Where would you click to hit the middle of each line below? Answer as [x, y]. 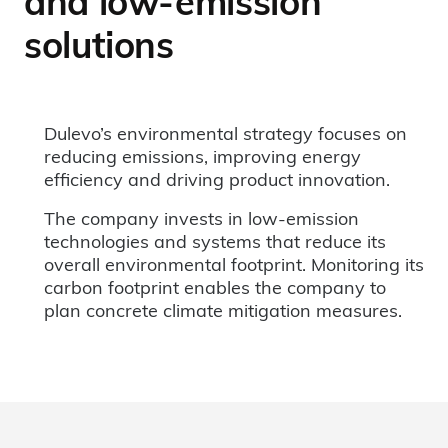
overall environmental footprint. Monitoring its [234, 264]
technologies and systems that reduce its [215, 241]
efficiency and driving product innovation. [217, 179]
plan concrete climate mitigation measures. [223, 310]
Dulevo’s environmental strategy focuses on [225, 133]
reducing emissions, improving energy [202, 156]
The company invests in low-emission [201, 218]
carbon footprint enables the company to [215, 287]
